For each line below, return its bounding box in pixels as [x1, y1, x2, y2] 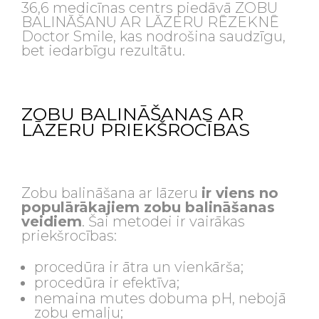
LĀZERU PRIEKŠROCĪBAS [21, 119, 250, 140]
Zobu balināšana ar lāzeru [21, 184, 202, 202]
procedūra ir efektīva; [34, 274, 180, 291]
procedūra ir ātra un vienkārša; [34, 258, 244, 276]
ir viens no [202, 184, 278, 202]
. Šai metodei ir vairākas [82, 213, 245, 230]
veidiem [21, 213, 82, 230]
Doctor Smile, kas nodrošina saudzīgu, [21, 28, 286, 45]
